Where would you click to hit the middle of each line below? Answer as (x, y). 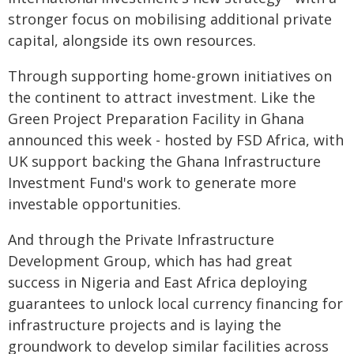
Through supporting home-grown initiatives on (170, 76)
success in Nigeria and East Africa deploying (158, 282)
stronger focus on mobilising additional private (170, 19)
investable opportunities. (94, 204)
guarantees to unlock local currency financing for (175, 303)
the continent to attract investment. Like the (162, 97)
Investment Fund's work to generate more (152, 183)
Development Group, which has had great (150, 261)
